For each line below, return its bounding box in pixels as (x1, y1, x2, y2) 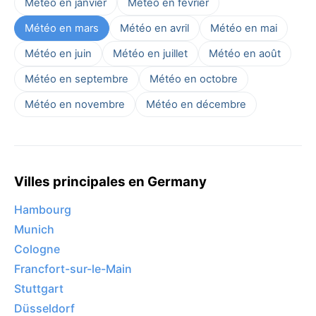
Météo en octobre (150, 72, 238, 85)
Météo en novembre (25, 97, 125, 111)
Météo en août (209, 47, 281, 60)
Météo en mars (25, 21, 99, 35)
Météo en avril (120, 21, 189, 35)
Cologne (14, 242, 60, 257)
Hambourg (14, 202, 71, 217)
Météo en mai (210, 21, 277, 35)
